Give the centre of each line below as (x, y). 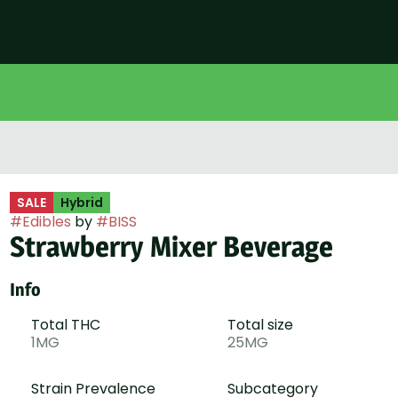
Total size (260, 325)
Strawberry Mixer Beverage (171, 247)
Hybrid (81, 203)
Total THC (65, 325)
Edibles (46, 222)
